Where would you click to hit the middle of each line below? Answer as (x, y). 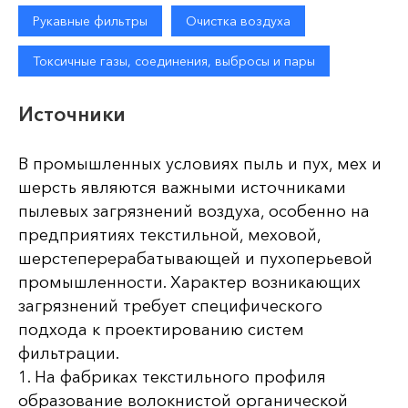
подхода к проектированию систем (161, 330)
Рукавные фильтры (90, 21)
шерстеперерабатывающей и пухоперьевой (195, 259)
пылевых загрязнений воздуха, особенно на (194, 211)
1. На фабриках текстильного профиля (172, 377)
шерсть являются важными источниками (182, 188)
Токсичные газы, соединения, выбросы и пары (174, 61)
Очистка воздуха (238, 21)
